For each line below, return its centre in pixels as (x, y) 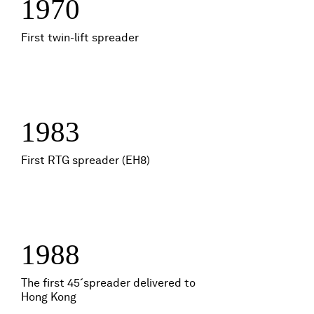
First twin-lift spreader (80, 37)
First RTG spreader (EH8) (86, 160)
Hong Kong (49, 297)
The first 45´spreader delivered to (108, 283)
